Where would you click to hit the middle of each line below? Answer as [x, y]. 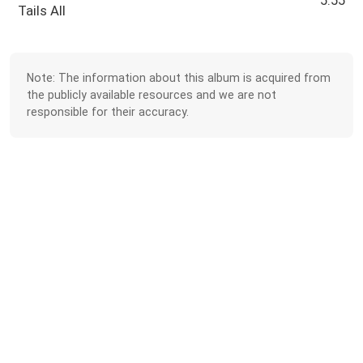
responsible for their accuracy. [108, 111]
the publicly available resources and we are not [152, 94]
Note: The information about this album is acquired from [179, 77]
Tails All [42, 11]
